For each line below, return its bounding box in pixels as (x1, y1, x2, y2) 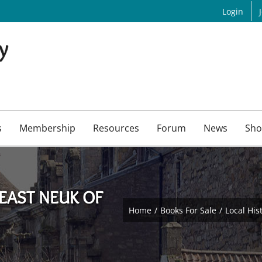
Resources (92, 121, 139, 135)
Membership (19, 121, 75, 135)
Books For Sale (160, 205, 216, 216)
